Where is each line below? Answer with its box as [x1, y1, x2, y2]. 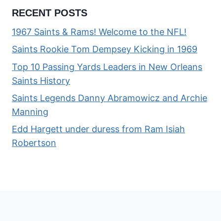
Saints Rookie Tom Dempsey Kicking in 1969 [12, 44, 197, 55]
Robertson [12, 138, 56, 148]
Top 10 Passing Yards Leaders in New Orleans [12, 61, 202, 72]
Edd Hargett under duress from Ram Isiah [12, 124, 185, 134]
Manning [12, 106, 48, 117]
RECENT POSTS [12, 7, 87, 19]
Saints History [12, 75, 70, 86]
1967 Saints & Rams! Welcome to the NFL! [12, 27, 186, 37]
